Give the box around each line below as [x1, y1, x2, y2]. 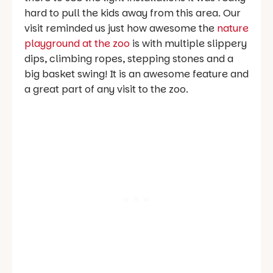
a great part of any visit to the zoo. [24, 82, 188, 97]
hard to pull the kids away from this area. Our [24, 6, 241, 21]
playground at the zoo [24, 37, 130, 51]
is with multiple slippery [130, 37, 247, 51]
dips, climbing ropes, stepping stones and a [24, 52, 233, 66]
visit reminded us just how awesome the [24, 21, 217, 36]
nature [217, 21, 249, 36]
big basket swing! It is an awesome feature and [24, 67, 249, 82]
